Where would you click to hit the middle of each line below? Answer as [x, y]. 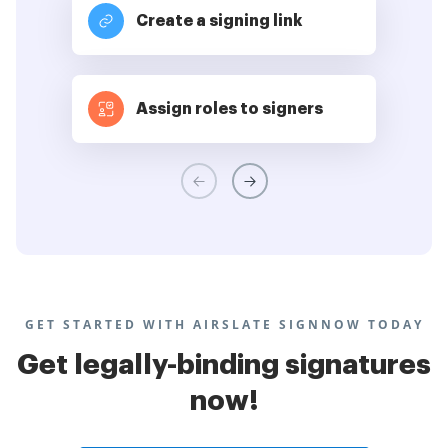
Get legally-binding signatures [224, 365]
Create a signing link [219, 21]
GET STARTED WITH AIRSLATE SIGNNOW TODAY [224, 325]
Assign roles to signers [229, 109]
